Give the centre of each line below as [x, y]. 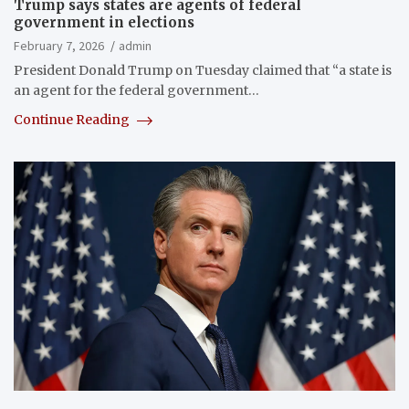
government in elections [104, 23]
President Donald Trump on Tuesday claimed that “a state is [203, 71]
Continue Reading [73, 120]
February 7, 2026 [59, 46]
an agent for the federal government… [136, 91]
